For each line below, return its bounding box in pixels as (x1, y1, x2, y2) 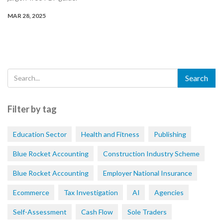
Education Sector (12, 129, 67, 138)
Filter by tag (7, 103, 57, 114)
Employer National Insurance (103, 168, 192, 177)
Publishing (153, 129, 186, 138)
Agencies (154, 188, 184, 197)
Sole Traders (127, 207, 167, 216)
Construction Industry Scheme (103, 149, 200, 158)
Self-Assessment (12, 207, 67, 216)
